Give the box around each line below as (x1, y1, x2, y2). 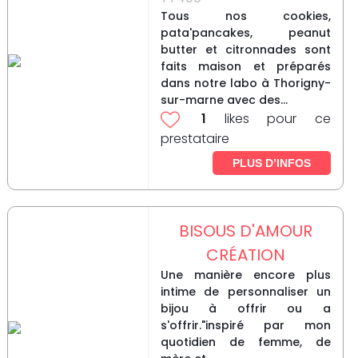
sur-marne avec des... (160, 92, 288, 109)
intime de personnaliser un (160, 284, 331, 300)
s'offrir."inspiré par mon (160, 317, 331, 334)
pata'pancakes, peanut (160, 25, 331, 42)
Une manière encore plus (160, 267, 331, 284)
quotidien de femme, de (160, 334, 331, 351)
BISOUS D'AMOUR (178, 220, 312, 243)
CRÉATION (205, 244, 285, 267)
